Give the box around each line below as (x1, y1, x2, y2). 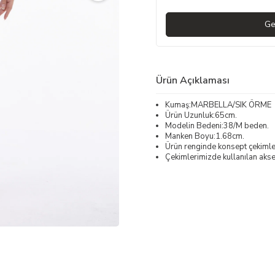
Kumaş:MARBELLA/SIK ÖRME (165, 99, 271, 110)
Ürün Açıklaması (156, 73, 230, 87)
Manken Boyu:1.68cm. (165, 130, 244, 142)
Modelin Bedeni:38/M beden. (165, 120, 269, 131)
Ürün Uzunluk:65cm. (165, 109, 237, 121)
